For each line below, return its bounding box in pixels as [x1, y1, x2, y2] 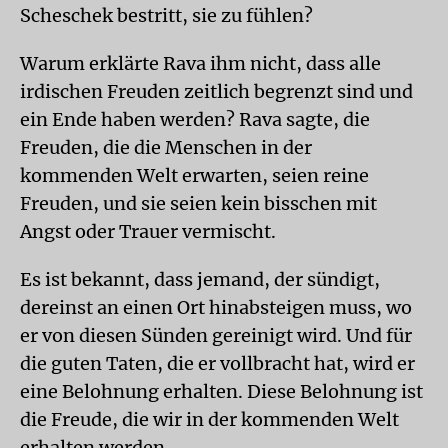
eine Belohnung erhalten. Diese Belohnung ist [20, 379, 423, 403]
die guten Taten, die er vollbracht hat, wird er [20, 351, 415, 375]
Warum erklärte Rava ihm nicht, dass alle [20, 51, 381, 75]
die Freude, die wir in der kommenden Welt [20, 407, 399, 431]
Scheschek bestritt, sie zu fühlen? [20, 3, 313, 27]
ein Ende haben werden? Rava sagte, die [20, 107, 370, 131]
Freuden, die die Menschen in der [20, 135, 312, 159]
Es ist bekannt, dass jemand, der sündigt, [20, 267, 380, 291]
